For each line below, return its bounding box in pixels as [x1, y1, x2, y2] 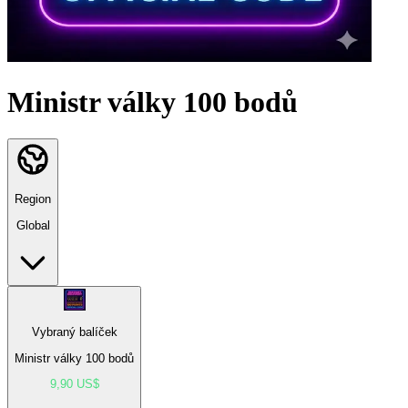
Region [15, 192, 51, 207]
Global [15, 218, 50, 232]
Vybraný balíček [31, 325, 117, 340]
